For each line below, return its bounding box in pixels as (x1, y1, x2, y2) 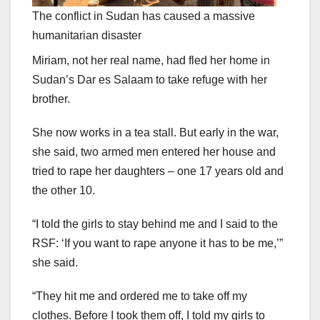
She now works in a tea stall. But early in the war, (32, 126, 279, 139)
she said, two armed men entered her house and (32, 146, 276, 159)
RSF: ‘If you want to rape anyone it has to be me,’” (32, 237, 283, 250)
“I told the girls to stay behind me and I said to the (32, 218, 278, 231)
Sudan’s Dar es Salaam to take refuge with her (32, 74, 267, 86)
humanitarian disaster (32, 29, 141, 42)
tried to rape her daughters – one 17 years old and (32, 165, 284, 178)
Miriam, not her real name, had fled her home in (32, 54, 270, 67)
